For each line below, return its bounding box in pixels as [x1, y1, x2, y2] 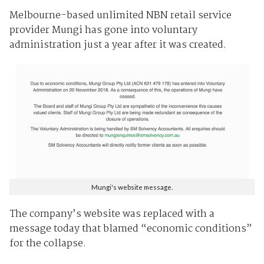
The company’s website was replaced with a [9, 206, 214, 223]
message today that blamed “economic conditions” [9, 221, 252, 237]
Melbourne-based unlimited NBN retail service [9, 7, 232, 24]
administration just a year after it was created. [9, 37, 226, 53]
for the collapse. [9, 236, 86, 252]
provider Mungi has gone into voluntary [9, 22, 197, 38]
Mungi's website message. [91, 182, 173, 191]
